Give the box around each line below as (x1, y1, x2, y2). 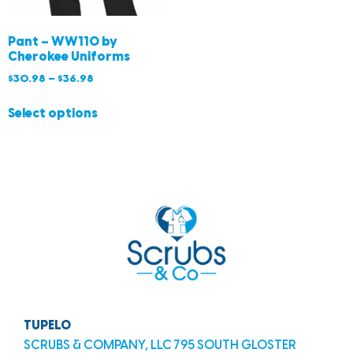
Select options (8, 107, 98, 121)
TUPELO (24, 319, 71, 333)
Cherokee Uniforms (8, 50, 130, 65)
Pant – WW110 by (8, 35, 117, 50)
